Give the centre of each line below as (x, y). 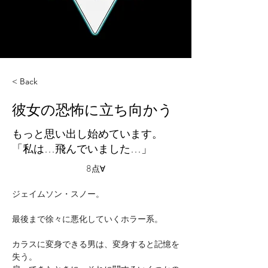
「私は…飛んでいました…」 (82, 148)
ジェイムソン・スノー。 (58, 194)
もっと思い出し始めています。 (87, 133)
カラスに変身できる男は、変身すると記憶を (96, 244)
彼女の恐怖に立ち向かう (92, 110)
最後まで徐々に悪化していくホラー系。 (87, 219)
